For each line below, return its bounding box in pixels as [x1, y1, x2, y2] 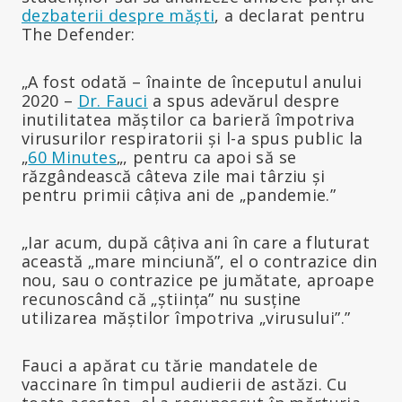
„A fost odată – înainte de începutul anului [22, 70, 363, 92]
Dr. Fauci [77, 89, 148, 111]
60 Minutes [28, 145, 117, 168]
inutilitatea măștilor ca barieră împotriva [22, 108, 355, 130]
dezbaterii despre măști [22, 4, 215, 26]
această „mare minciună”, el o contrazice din [22, 249, 378, 272]
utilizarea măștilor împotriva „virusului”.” [22, 306, 351, 328]
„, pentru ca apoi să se [116, 145, 297, 168]
